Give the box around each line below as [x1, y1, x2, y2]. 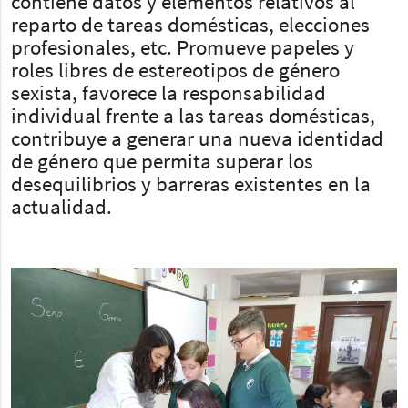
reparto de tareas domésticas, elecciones [10, 15, 370, 37]
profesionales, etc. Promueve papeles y [10, 38, 354, 60]
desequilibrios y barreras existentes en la [10, 175, 371, 197]
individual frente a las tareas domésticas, [10, 107, 375, 128]
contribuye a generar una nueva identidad [10, 129, 383, 151]
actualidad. [10, 198, 112, 219]
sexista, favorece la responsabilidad [10, 84, 326, 106]
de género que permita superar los [10, 152, 313, 174]
